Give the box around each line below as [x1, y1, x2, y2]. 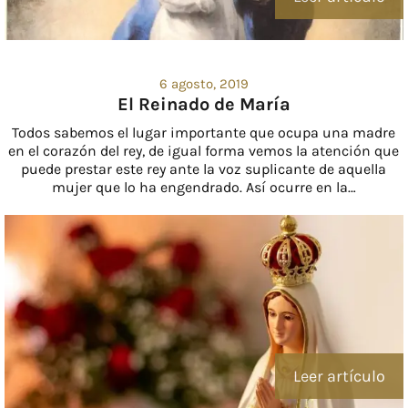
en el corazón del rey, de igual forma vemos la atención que [8, 142, 400, 160]
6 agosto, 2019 [158, 76, 249, 93]
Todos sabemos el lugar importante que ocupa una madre [12, 124, 396, 142]
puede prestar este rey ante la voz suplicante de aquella [21, 160, 387, 178]
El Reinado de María [117, 94, 291, 116]
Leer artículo [293, 366, 386, 387]
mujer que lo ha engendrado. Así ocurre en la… [51, 178, 356, 197]
